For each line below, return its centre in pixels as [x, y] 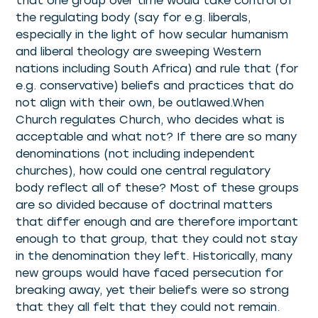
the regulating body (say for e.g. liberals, [133, 17]
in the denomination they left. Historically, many [154, 256]
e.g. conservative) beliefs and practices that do [155, 85]
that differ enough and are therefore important [157, 221]
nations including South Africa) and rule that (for [157, 68]
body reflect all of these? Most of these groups [158, 187]
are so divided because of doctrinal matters [144, 204]
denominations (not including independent [136, 153]
